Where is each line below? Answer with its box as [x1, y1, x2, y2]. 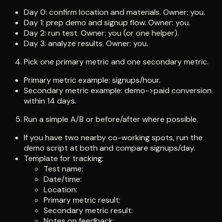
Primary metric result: [44, 195, 120, 206]
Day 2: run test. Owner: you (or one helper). [24, 28, 179, 39]
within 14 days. [24, 96, 76, 107]
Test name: [44, 164, 83, 174]
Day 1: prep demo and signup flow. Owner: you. [24, 17, 190, 28]
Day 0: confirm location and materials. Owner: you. [24, 7, 205, 18]
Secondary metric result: [44, 205, 133, 216]
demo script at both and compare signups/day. [24, 143, 195, 154]
